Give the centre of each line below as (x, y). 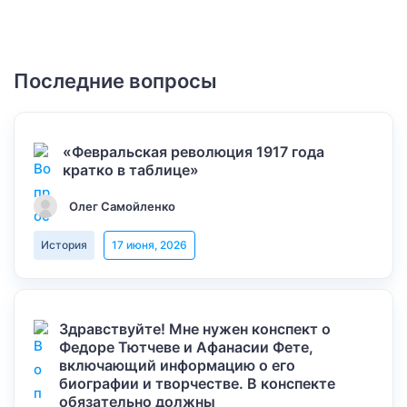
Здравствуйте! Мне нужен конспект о (195, 329)
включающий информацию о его (177, 365)
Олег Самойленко (122, 206)
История (64, 245)
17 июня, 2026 (149, 245)
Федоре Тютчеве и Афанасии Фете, (186, 347)
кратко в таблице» (131, 170)
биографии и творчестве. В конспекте (197, 383)
